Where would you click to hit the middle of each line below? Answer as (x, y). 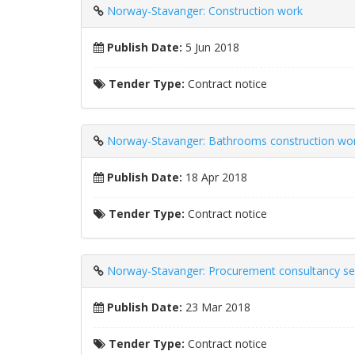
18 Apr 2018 (215, 177)
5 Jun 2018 (211, 47)
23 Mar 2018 (216, 307)
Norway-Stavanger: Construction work (205, 11)
